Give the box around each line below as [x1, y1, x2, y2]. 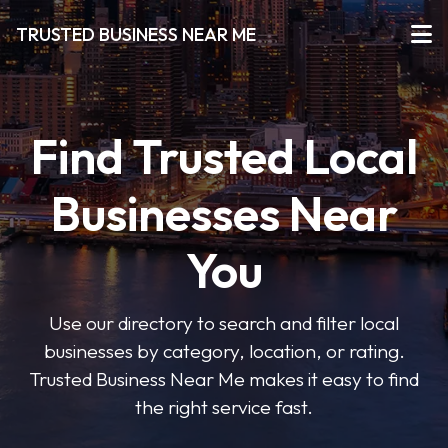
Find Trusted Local [30, 126, 418, 186]
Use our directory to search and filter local [49, 311, 399, 335]
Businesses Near [50, 183, 398, 243]
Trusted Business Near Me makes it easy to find [29, 367, 419, 391]
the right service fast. [135, 395, 313, 419]
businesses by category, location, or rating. [43, 339, 405, 363]
